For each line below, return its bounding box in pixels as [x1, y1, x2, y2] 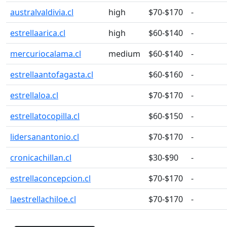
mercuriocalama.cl [10, 48, 81, 59]
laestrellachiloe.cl [10, 194, 76, 205]
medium [108, 48, 140, 59]
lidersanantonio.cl [10, 131, 79, 142]
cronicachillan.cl [10, 152, 71, 163]
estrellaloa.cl [10, 90, 58, 101]
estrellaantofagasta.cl [10, 69, 93, 80]
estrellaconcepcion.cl [10, 173, 91, 184]
